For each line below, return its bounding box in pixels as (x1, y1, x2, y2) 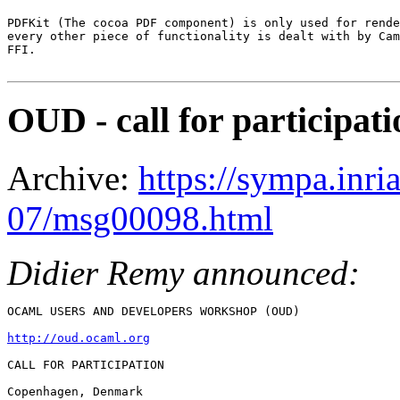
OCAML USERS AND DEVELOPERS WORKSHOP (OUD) (7, 304, 300, 319)
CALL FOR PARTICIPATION (7, 358, 164, 372)
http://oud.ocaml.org (7, 331, 150, 346)
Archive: (7, 159, 138, 198)
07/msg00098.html (7, 199, 273, 238)
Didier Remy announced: (7, 254, 360, 293)
